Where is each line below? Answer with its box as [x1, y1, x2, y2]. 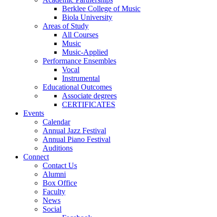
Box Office [43, 178, 77, 187]
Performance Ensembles [43, 56, 116, 65]
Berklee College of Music [62, 4, 140, 13]
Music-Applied [62, 47, 108, 56]
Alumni [43, 170, 66, 178]
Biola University [62, 13, 112, 21]
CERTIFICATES [62, 100, 115, 108]
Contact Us [43, 161, 77, 170]
